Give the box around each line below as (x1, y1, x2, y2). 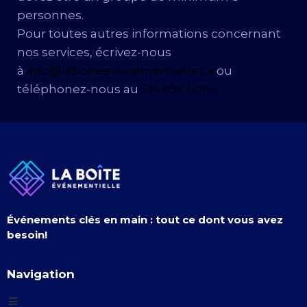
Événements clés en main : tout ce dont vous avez (7, 212, 283, 226)
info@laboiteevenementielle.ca (27, 64, 214, 78)
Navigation (7, 267, 75, 282)
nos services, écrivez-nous (17, 45, 171, 60)
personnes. (17, 8, 84, 23)
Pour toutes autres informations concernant (17, 27, 281, 41)
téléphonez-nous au (17, 82, 141, 97)
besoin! (7, 228, 47, 241)
